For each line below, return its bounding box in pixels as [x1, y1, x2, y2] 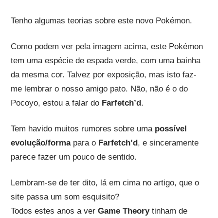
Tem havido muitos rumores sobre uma [10, 124, 155, 133]
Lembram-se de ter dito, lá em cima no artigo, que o [10, 178, 199, 187]
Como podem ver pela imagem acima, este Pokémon [10, 41, 203, 51]
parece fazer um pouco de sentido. [10, 152, 137, 162]
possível [154, 124, 187, 133]
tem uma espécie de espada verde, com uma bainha [10, 55, 200, 65]
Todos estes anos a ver [10, 206, 98, 216]
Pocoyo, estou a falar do [10, 98, 102, 108]
